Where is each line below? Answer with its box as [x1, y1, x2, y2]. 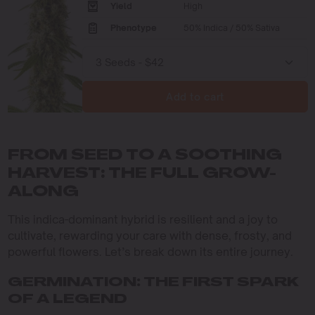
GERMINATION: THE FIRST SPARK [7, 276, 299, 290]
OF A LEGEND [7, 293, 127, 307]
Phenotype [110, 22, 157, 33]
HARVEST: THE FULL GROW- [7, 167, 276, 182]
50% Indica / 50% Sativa [184, 22, 281, 33]
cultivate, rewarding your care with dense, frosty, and [7, 229, 292, 243]
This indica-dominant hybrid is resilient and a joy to [7, 212, 278, 227]
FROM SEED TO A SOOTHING [7, 149, 282, 164]
